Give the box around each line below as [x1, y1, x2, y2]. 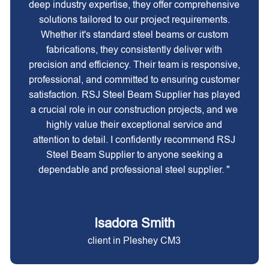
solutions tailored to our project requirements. [38, 14, 230, 25]
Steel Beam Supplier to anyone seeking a [46, 150, 223, 160]
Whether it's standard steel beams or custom [40, 29, 228, 40]
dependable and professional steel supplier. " [38, 165, 231, 175]
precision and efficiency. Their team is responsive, [28, 59, 240, 70]
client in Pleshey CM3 [88, 235, 181, 246]
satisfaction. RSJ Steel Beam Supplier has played [28, 89, 240, 100]
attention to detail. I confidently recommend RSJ [33, 134, 236, 145]
